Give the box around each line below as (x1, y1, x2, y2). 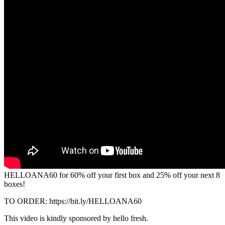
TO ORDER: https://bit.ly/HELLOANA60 (4, 196, 142, 205)
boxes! (4, 179, 25, 188)
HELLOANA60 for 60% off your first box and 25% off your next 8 (4, 170, 220, 179)
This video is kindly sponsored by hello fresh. (4, 213, 148, 222)
